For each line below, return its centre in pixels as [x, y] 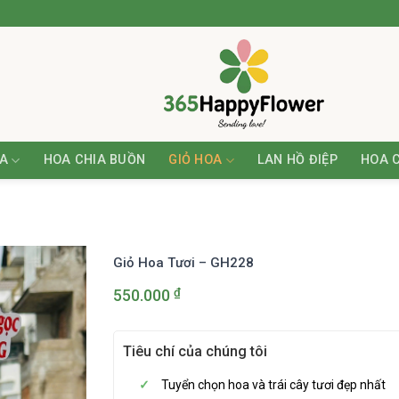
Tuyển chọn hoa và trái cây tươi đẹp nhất [274, 385]
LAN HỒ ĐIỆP [297, 160]
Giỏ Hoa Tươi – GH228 [183, 263]
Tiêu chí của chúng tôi [195, 351]
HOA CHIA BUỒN [94, 160]
